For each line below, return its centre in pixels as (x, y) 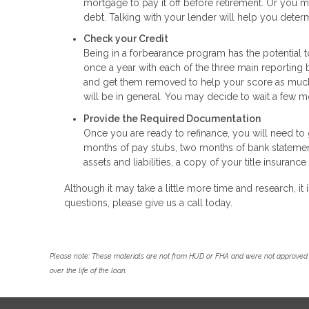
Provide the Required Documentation (172, 118)
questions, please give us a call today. (148, 202)
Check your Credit (126, 39)
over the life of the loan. (88, 270)
